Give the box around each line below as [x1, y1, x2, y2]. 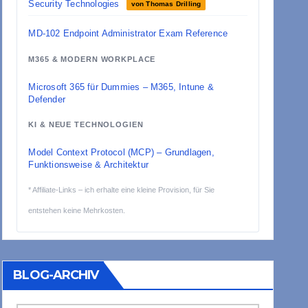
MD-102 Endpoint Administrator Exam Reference [28, 28, 228, 39]
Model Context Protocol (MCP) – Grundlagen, [28, 146, 214, 157]
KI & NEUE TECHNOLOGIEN [28, 120, 144, 129]
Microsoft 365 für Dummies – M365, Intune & [28, 81, 214, 92]
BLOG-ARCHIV [13, 267, 99, 283]
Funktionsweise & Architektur [28, 159, 148, 170]
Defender [28, 93, 65, 104]
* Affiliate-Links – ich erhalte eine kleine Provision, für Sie [28, 185, 215, 194]
